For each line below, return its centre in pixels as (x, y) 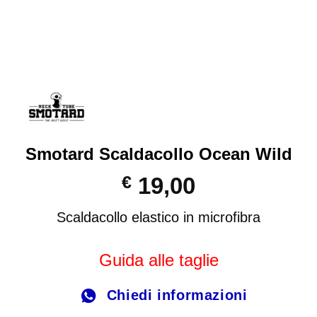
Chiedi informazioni (177, 295)
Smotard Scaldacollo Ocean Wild (158, 154)
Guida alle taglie (158, 260)
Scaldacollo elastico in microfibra (158, 218)
